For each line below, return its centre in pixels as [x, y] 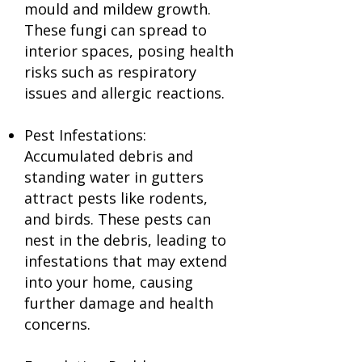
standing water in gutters [114, 177]
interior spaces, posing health [129, 51]
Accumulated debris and [109, 156]
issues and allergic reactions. [124, 93]
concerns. [57, 324]
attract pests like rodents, [116, 198]
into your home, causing [109, 282]
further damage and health [119, 303]
